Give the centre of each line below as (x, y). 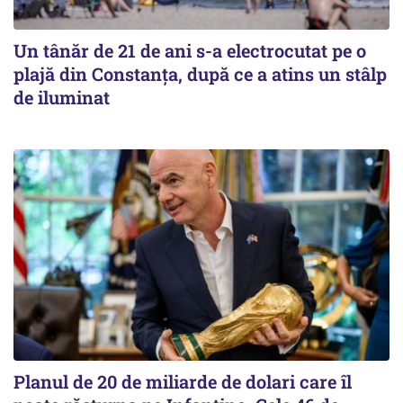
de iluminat (62, 97)
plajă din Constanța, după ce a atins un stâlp (200, 73)
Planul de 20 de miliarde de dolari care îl (183, 381)
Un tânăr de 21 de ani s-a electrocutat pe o (190, 50)
